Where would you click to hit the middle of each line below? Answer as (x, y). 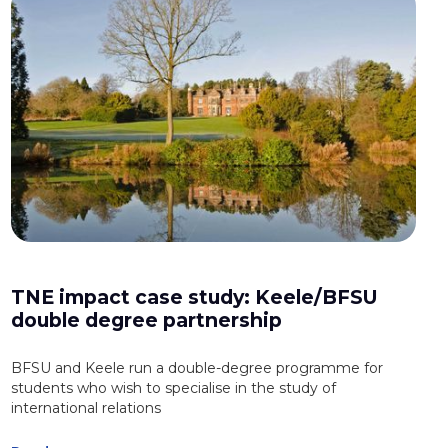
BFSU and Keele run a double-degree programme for (196, 368)
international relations (85, 408)
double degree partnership (146, 320)
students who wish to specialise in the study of (173, 388)
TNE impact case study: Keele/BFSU (194, 297)
